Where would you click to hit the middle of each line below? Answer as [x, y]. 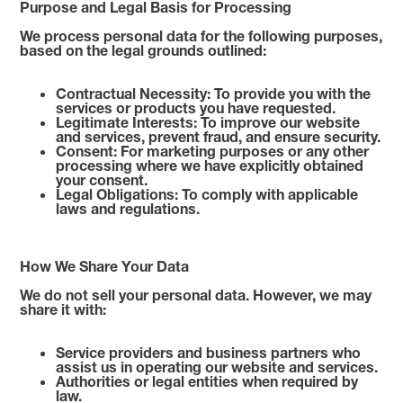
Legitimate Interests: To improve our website [208, 122]
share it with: [63, 309]
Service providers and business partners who [209, 352]
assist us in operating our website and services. [217, 367]
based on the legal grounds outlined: [143, 50]
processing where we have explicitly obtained [210, 165]
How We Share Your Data [105, 266]
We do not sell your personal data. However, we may [196, 295]
